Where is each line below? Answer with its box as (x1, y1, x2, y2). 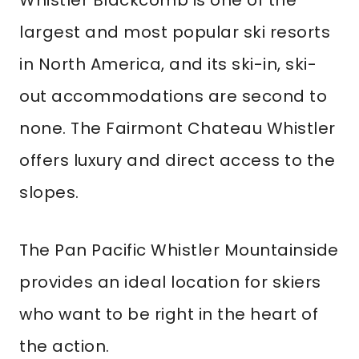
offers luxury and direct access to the (19, 149, 335, 171)
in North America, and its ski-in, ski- (19, 53, 317, 75)
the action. (19, 335, 110, 357)
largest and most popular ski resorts (19, 21, 330, 43)
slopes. (19, 181, 79, 204)
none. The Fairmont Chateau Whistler (19, 117, 336, 139)
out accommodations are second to (19, 85, 327, 107)
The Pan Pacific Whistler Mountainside (19, 239, 339, 261)
